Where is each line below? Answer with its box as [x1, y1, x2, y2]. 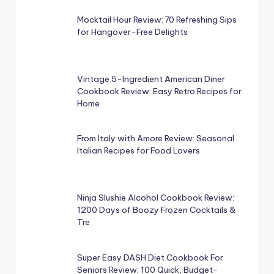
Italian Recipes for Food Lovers [77, 145, 201, 157]
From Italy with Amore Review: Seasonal [77, 133, 235, 144]
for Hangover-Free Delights [77, 26, 188, 37]
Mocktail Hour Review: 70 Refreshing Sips [77, 13, 237, 25]
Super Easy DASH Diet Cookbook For [77, 251, 224, 263]
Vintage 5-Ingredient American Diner [77, 73, 226, 84]
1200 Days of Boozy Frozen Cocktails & [77, 204, 236, 216]
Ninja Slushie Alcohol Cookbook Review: [77, 192, 235, 204]
